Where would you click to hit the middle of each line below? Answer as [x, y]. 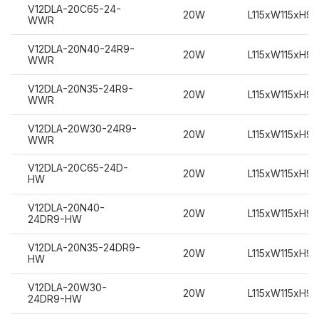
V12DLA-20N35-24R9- [80, 88]
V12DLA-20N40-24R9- [81, 48]
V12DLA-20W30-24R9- [82, 128]
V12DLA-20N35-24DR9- [84, 248]
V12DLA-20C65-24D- [78, 168]
